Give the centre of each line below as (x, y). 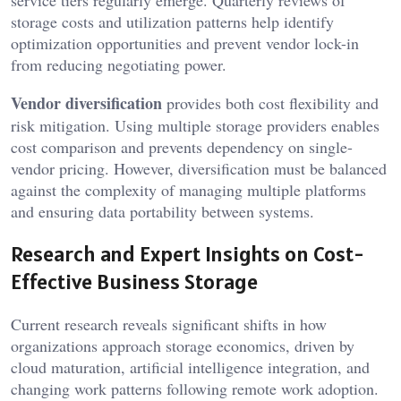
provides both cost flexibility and (270, 103)
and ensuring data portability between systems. (162, 212)
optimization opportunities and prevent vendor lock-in (185, 43)
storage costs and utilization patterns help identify (172, 22)
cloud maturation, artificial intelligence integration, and (190, 367)
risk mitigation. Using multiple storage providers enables (195, 126)
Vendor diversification (86, 103)
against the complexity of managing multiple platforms (188, 190)
